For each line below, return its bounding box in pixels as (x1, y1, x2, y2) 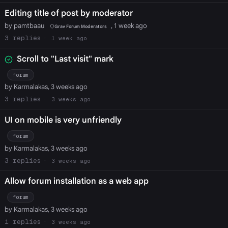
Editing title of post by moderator (4, 8, 133, 19)
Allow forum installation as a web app (4, 176, 149, 187)
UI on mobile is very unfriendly (4, 115, 122, 126)
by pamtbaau (4, 21, 46, 31)
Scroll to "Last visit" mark (16, 53, 113, 64)
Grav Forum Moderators (54, 23, 107, 30)
